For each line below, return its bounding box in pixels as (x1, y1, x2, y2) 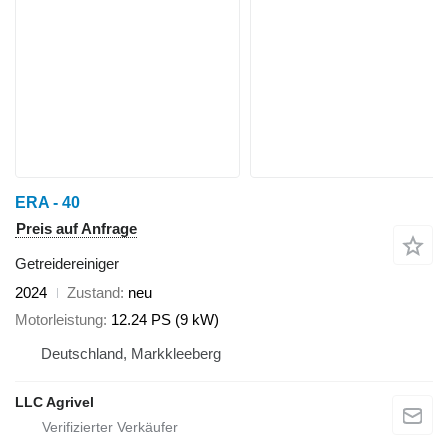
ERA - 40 (15, 194, 80, 212)
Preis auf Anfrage (16, 220, 137, 238)
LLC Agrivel (15, 393, 94, 410)
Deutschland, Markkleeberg (41, 344, 221, 362)
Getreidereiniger (15, 255, 119, 273)
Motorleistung (15, 310, 103, 328)
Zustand (67, 284, 120, 302)
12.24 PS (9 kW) (111, 310, 219, 328)
